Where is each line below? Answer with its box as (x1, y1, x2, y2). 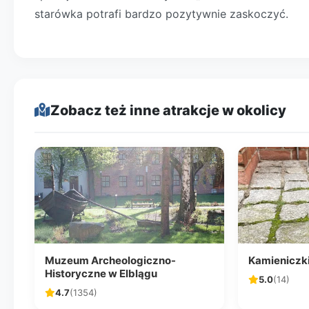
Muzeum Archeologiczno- (45, 254, 176, 267)
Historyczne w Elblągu (45, 267, 157, 280)
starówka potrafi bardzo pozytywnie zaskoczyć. (34, 7, 288, 21)
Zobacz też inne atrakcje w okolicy (50, 102, 286, 119)
